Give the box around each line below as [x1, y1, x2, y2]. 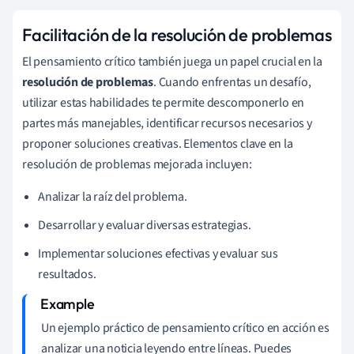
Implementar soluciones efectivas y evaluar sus [38, 244, 278, 262]
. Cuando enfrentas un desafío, [153, 73, 311, 91]
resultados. [38, 265, 96, 283]
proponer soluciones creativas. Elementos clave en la [22, 134, 293, 153]
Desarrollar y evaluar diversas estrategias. [38, 216, 251, 234]
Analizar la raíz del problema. [38, 187, 187, 205]
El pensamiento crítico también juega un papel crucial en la [22, 52, 323, 70]
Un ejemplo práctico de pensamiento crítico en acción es [41, 318, 330, 337]
